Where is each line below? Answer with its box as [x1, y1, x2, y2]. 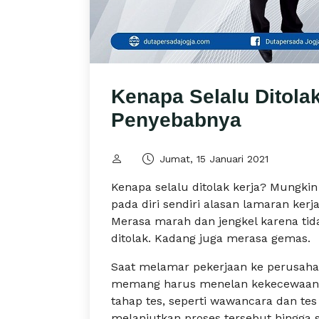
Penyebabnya [111, 109, 241, 131]
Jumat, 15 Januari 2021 [159, 153, 268, 164]
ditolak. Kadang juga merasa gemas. [111, 231, 310, 245]
